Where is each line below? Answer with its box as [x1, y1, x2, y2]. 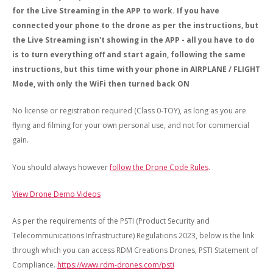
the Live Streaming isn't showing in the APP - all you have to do [12, 34, 255, 45]
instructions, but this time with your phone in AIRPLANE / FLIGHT [12, 63, 260, 74]
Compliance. [12, 260, 57, 271]
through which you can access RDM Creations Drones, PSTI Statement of [12, 245, 258, 256]
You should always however [12, 161, 110, 172]
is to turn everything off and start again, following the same [12, 49, 246, 60]
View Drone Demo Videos [12, 189, 101, 200]
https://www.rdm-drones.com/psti [57, 260, 174, 271]
